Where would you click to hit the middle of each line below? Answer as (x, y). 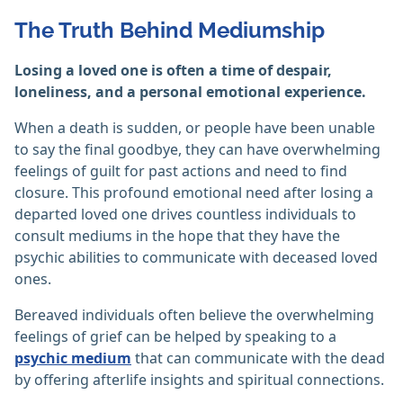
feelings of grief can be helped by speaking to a (175, 337)
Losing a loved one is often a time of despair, (173, 71)
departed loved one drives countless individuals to (185, 215)
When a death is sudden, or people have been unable (195, 128)
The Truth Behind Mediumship (170, 31)
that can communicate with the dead (258, 358)
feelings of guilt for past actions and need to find (181, 171)
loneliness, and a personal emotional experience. (190, 92)
